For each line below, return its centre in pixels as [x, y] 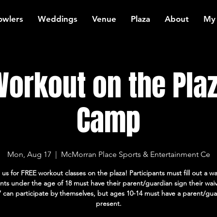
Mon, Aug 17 [29, 154]
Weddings [58, 19]
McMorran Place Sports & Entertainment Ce [135, 154]
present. [108, 203]
